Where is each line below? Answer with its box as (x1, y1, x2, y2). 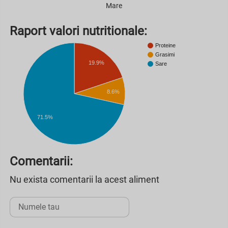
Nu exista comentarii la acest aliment (10, 174, 159, 185)
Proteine (155, 42, 176, 49)
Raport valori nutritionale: (10, 23, 147, 38)
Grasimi (155, 51, 175, 58)
